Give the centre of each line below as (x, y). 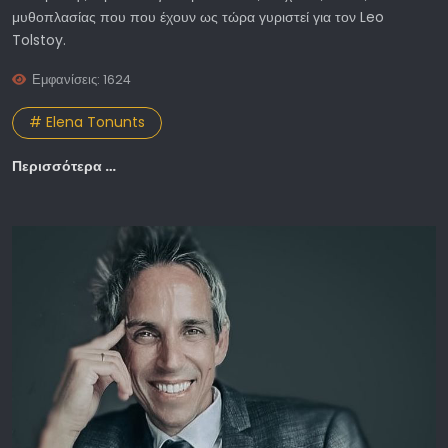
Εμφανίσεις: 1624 (82, 79)
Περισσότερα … (64, 166)
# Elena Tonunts (87, 122)
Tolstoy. (39, 39)
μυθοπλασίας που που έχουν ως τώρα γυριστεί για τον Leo (198, 16)
